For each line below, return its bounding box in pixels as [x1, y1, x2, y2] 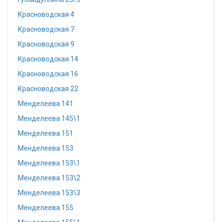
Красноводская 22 [18, 85, 78, 93]
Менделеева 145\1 [18, 114, 80, 122]
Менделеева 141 [18, 100, 73, 108]
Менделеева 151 [18, 129, 73, 137]
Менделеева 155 [18, 204, 73, 212]
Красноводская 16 [18, 70, 78, 78]
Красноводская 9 [18, 40, 74, 48]
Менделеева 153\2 [18, 174, 80, 182]
